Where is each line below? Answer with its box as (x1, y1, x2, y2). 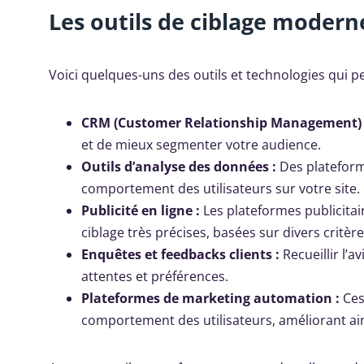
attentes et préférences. (81, 267, 228, 286)
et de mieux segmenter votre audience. (81, 136, 321, 154)
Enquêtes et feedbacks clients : (81, 245, 279, 264)
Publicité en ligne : (81, 201, 200, 220)
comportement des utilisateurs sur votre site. (81, 180, 360, 198)
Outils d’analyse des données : (81, 158, 276, 176)
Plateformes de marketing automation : (81, 289, 340, 308)
